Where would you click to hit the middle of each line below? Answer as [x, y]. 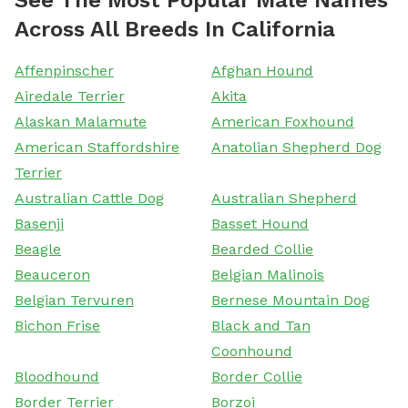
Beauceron [52, 274]
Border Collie [257, 376]
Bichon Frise [57, 325]
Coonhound [252, 351]
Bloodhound [57, 376]
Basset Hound [260, 223]
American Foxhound [283, 121]
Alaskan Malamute [81, 121]
